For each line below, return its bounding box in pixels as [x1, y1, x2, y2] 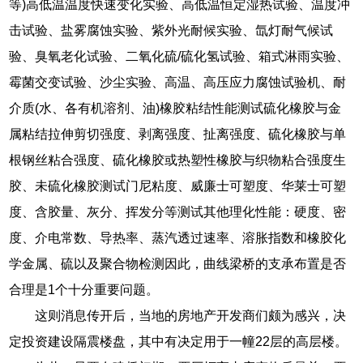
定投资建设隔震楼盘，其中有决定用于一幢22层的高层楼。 [9, 335, 348, 349]
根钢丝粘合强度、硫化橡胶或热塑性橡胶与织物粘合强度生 [9, 153, 347, 168]
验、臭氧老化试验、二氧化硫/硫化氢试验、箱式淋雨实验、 [9, 49, 350, 64]
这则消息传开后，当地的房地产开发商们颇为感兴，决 [35, 309, 347, 323]
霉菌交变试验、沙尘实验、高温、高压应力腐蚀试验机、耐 [9, 75, 347, 90]
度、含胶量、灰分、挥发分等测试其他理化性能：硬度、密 [9, 205, 347, 220]
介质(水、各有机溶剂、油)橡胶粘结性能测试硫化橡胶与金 [9, 101, 342, 116]
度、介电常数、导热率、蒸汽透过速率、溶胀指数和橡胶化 [9, 231, 347, 246]
